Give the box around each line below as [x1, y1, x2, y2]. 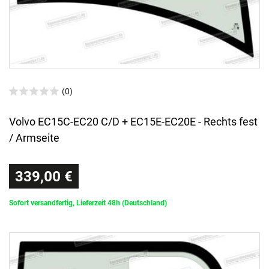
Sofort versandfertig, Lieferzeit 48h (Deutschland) [9, 199, 167, 208]
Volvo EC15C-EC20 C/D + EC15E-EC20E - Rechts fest [9, 115, 258, 128]
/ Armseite [9, 131, 59, 145]
